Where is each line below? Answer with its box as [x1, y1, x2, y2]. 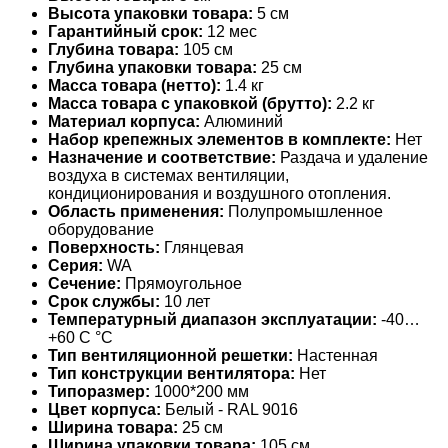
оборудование [48, 221, 154, 239]
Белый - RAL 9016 [161, 401, 298, 419]
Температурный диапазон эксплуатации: [48, 311, 377, 329]
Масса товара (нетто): [48, 77, 221, 95]
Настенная [293, 347, 378, 365]
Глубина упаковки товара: [48, 59, 257, 77]
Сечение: [48, 275, 121, 293]
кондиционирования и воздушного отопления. [48, 185, 391, 203]
